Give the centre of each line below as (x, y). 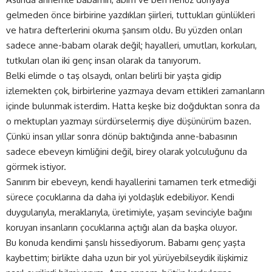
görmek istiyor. (36, 166)
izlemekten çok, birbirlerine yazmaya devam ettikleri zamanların (135, 90)
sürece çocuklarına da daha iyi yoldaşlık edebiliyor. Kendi (120, 197)
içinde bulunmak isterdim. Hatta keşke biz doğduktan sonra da (133, 106)
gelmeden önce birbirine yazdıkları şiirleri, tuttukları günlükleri (131, 15)
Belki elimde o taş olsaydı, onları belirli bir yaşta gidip (114, 75)
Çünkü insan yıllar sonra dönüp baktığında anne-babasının (122, 136)
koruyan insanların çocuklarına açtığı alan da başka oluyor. (122, 227)
